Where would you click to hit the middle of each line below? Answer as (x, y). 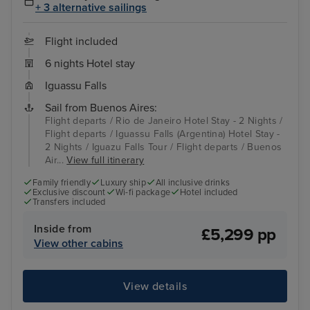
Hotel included (209, 192)
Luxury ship (123, 182)
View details (155, 286)
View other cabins (79, 244)
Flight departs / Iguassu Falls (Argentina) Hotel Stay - (163, 134)
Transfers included (69, 202)
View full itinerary (106, 160)
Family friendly (62, 182)
